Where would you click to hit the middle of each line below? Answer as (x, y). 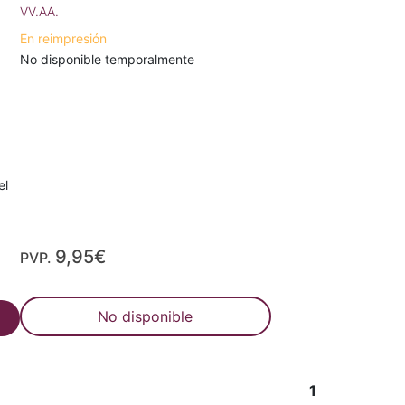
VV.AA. (40, 11)
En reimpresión (64, 38)
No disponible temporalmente (108, 59)
